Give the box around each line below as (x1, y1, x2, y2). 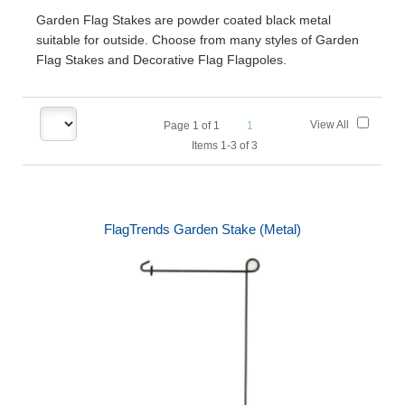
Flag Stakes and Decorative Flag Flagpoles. (36, 52, 287, 67)
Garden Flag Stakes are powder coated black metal (36, 13, 331, 27)
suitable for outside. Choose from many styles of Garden (36, 33, 359, 47)
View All (309, 118, 357, 131)
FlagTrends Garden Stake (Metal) (104, 221, 301, 237)
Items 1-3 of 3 (177, 139, 258, 152)
